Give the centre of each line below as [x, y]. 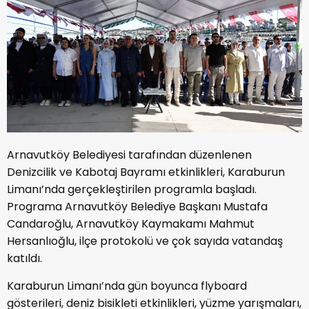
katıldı [23, 258]
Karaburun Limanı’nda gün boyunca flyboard [127, 286]
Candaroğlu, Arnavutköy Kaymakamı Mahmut [131, 223]
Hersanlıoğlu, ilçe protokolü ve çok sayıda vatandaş [145, 241]
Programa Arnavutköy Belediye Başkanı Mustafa [137, 206]
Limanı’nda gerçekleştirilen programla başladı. [132, 189]
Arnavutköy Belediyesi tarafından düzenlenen [129, 154]
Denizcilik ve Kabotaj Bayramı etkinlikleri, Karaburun [146, 172]
